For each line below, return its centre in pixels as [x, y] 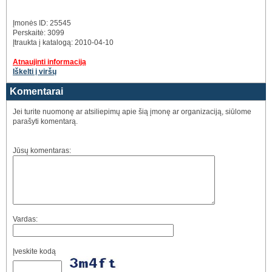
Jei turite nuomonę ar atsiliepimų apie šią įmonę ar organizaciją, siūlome [132, 112]
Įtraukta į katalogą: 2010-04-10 [63, 42]
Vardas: [25, 219]
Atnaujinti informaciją [49, 62]
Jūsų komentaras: [42, 151]
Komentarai [36, 91]
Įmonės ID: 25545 [42, 23]
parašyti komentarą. [45, 121]
